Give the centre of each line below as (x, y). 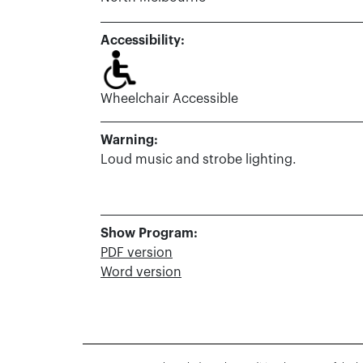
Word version (141, 272)
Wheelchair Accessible (169, 99)
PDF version (137, 253)
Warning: (129, 140)
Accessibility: (143, 41)
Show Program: (149, 233)
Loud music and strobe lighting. (199, 160)
